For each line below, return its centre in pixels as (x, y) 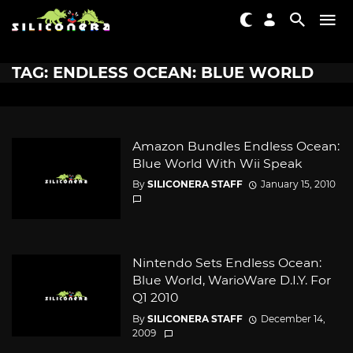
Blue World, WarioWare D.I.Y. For (231, 281)
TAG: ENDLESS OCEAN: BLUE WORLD (163, 72)
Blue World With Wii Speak (217, 163)
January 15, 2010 (298, 184)
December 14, (293, 318)
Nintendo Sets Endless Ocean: (227, 263)
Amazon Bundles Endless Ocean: (236, 146)
